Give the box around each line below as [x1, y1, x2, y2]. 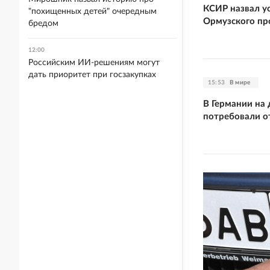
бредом [28, 19, 58, 28]
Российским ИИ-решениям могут [28, 58, 160, 67]
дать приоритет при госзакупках [28, 71, 156, 79]
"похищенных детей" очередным [28, 7, 157, 16]
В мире [230, 79, 251, 86]
